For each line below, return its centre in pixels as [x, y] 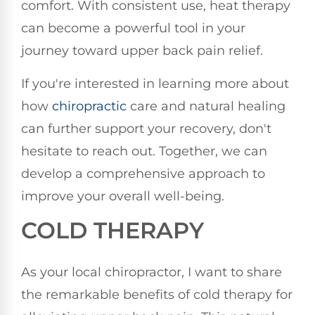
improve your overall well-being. [123, 196]
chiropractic [89, 106]
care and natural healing [206, 106]
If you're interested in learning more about [155, 83]
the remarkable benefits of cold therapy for [157, 295]
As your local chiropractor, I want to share [152, 272]
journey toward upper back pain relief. [142, 51]
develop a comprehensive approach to [143, 173]
